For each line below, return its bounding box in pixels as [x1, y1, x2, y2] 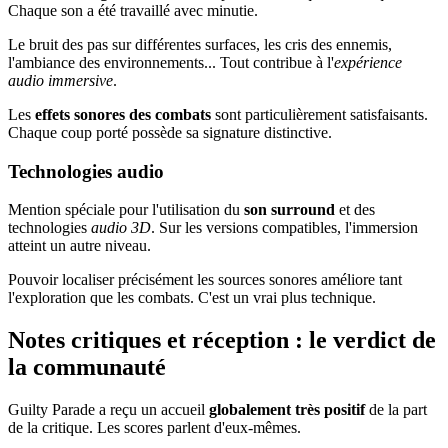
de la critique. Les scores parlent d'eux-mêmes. [8, 419, 301, 437]
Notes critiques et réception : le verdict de [8, 327, 436, 354]
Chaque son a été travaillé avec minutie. [8, 2, 258, 19]
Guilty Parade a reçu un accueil [8, 401, 209, 419]
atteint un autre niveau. [8, 237, 151, 255]
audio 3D [91, 219, 151, 237]
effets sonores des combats [35, 106, 211, 123]
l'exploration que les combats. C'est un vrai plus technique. [8, 289, 376, 307]
